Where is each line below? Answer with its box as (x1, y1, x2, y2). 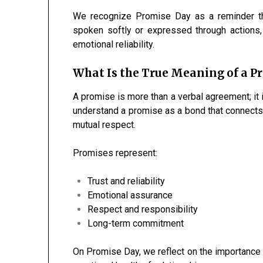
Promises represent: (73, 147, 158, 159)
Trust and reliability (87, 176, 166, 187)
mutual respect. (73, 119, 136, 131)
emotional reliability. (73, 39, 155, 50)
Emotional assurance (87, 190, 173, 201)
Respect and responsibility (87, 204, 198, 215)
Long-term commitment (87, 218, 184, 230)
